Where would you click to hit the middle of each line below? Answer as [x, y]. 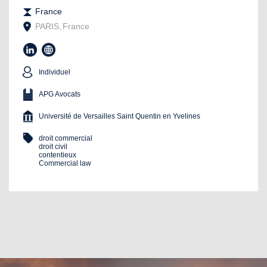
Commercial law [65, 163]
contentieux [58, 155]
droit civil [53, 146]
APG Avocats [60, 94]
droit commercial [66, 138]
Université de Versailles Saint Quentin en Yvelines [120, 116]
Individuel [55, 72]
